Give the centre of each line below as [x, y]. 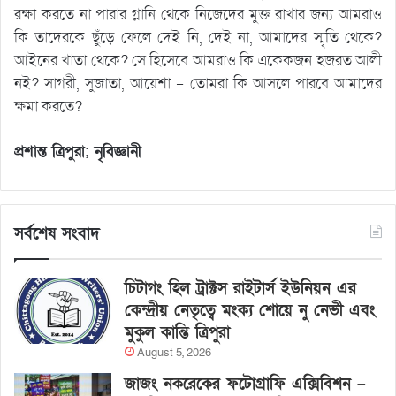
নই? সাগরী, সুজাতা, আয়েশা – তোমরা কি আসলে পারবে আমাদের [198, 83]
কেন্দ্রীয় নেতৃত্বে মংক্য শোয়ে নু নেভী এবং [250, 310]
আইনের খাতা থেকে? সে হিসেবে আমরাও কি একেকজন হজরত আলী [198, 60]
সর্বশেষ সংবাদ [57, 233]
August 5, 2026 [174, 352]
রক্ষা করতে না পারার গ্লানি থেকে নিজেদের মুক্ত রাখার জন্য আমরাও [198, 14]
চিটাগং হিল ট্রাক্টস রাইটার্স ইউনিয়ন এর [240, 288]
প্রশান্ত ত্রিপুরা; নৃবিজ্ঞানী [78, 151]
